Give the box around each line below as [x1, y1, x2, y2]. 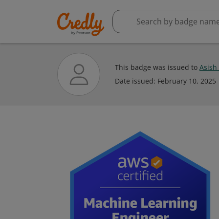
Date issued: [115, 76, 157, 86]
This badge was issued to [115, 63, 199, 72]
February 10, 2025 [157, 76, 216, 86]
